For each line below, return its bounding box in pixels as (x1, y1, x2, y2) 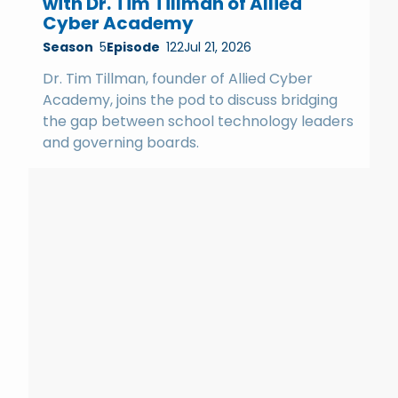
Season (43, 37, 93, 56)
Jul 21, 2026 (184, 37, 251, 56)
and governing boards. (43, 131, 199, 153)
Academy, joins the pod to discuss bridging (43, 89, 338, 110)
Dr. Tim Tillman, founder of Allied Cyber (43, 68, 313, 89)
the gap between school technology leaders (43, 110, 354, 131)
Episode (107, 37, 160, 56)
